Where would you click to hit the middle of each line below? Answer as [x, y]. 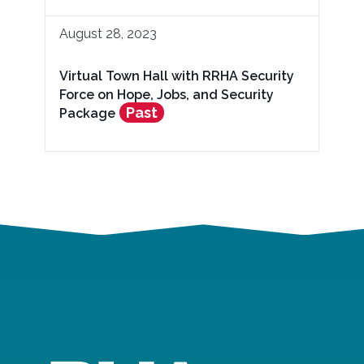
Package [87, 113]
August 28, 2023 [108, 33]
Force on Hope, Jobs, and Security [167, 94]
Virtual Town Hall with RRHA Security [177, 76]
